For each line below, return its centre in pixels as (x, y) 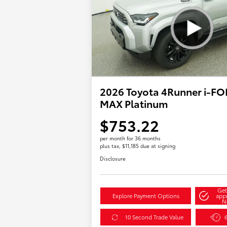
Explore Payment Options (146, 196)
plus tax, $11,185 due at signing (138, 146)
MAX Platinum (134, 104)
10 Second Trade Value (154, 217)
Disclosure (113, 159)
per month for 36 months (130, 138)
